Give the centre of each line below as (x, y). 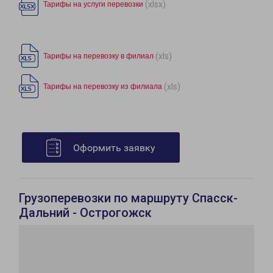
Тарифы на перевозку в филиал (98, 56)
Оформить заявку (114, 148)
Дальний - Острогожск (85, 213)
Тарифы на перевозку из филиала (103, 87)
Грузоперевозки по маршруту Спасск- (128, 198)
